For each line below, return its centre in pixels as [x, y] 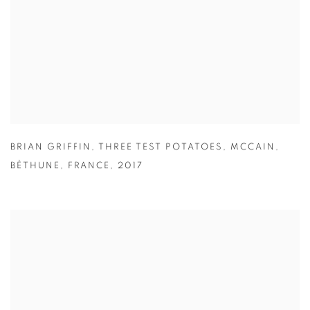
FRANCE [89, 166]
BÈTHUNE [35, 166]
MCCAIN [253, 147]
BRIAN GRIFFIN [51, 147]
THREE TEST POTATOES [161, 147]
